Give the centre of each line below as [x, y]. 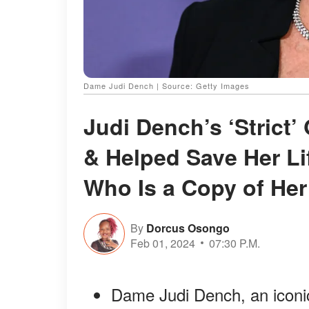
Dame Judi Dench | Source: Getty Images [167, 86]
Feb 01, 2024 [163, 243]
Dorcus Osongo [188, 228]
